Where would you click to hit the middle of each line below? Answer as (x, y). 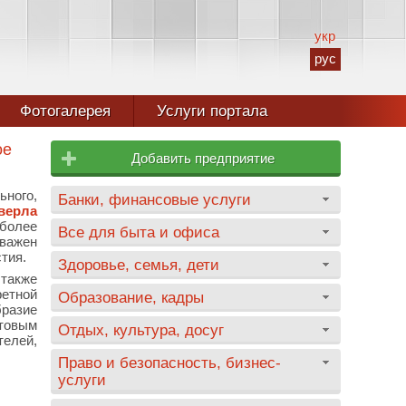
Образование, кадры (131, 297)
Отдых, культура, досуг (141, 330)
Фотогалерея (65, 111)
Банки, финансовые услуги (155, 199)
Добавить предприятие (203, 158)
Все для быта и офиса (139, 232)
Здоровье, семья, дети (139, 265)
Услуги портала (212, 111)
